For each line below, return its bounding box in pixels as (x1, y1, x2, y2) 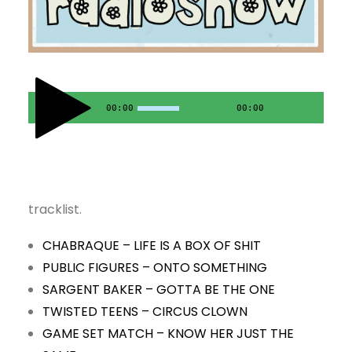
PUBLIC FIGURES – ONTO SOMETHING (42, 258, 267, 277)
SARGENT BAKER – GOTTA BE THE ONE (42, 280, 278, 299)
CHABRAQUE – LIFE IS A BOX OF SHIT (42, 236, 261, 255)
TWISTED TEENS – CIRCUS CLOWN (42, 302, 251, 321)
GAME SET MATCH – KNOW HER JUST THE (42, 324, 294, 343)
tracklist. (28, 200, 82, 219)
